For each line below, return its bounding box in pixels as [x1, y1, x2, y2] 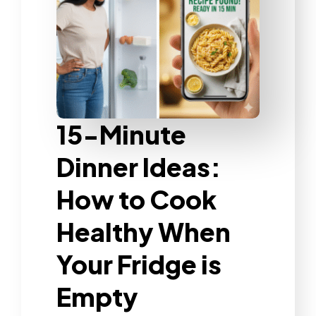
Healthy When [56, 215, 231, 248]
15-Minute [56, 118, 186, 150]
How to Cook [56, 183, 217, 215]
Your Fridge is [56, 248, 221, 280]
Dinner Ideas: [56, 150, 221, 183]
